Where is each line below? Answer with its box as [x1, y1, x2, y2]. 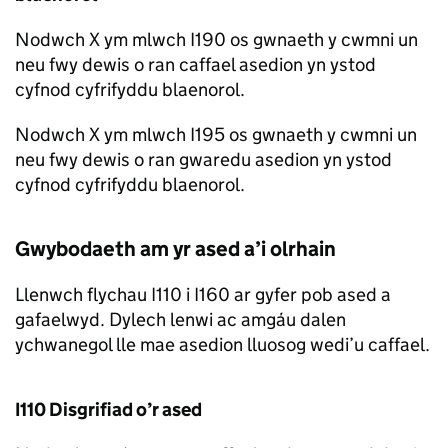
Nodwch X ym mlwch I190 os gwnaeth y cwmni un [15, 28, 418, 52]
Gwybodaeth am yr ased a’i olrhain [15, 236, 336, 263]
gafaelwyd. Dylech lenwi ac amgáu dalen [15, 308, 346, 332]
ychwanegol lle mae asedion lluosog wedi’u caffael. [15, 333, 430, 357]
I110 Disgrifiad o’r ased [15, 398, 202, 422]
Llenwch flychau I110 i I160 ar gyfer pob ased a [15, 283, 391, 307]
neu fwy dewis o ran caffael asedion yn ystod [15, 53, 376, 77]
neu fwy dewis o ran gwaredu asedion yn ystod [15, 148, 392, 172]
